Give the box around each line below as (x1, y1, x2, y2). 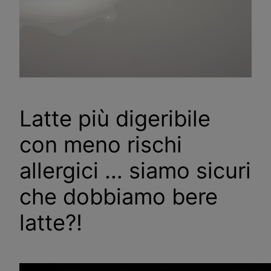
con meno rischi (19, 131, 182, 158)
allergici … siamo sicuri (19, 157, 251, 184)
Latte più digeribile (19, 105, 211, 132)
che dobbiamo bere (19, 183, 218, 210)
